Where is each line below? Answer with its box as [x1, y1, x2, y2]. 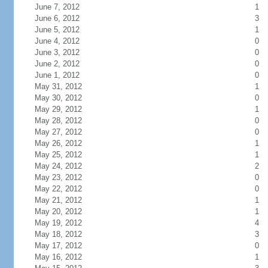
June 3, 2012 [34, 48, 80, 57]
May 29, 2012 [34, 105, 82, 114]
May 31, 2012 [34, 82, 82, 91]
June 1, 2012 [34, 71, 80, 80]
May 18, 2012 [34, 230, 82, 239]
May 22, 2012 [34, 184, 82, 193]
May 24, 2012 [34, 162, 82, 170]
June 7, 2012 [34, 2, 80, 11]
